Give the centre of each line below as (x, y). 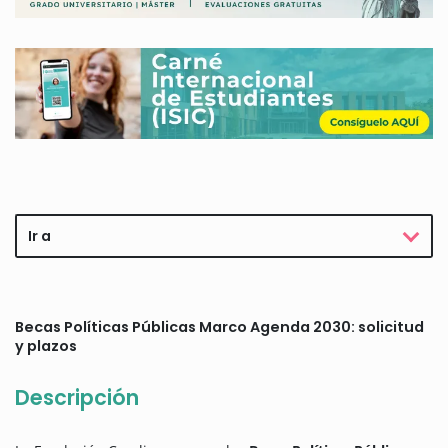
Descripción (77, 398)
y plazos (46, 346)
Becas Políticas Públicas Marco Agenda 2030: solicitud (219, 327)
